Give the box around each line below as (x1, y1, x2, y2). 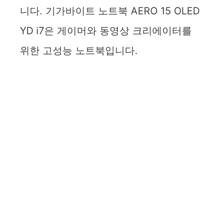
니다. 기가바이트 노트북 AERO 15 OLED (20, 5, 200, 17)
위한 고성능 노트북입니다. (20, 45, 138, 57)
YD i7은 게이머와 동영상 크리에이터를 (20, 25, 192, 37)
